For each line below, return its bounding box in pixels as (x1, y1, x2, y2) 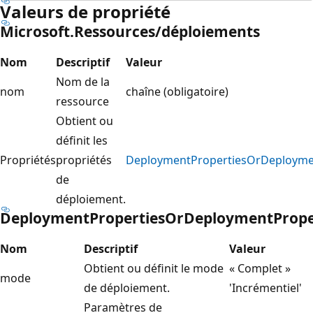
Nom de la (56, 73, 110, 89)
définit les (56, 132, 108, 148)
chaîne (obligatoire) (126, 83, 228, 99)
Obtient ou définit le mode (84, 260, 224, 276)
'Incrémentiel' (229, 279, 302, 296)
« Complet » (229, 260, 291, 276)
